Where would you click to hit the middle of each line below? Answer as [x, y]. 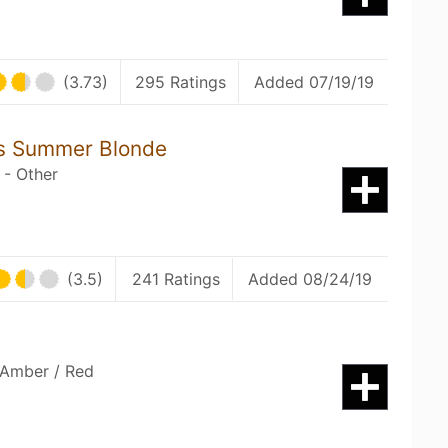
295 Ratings [180, 82]
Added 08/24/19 [310, 279]
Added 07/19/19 [313, 82]
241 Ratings [175, 279]
